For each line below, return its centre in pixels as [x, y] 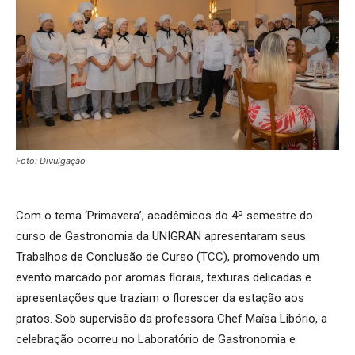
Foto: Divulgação [51, 161]
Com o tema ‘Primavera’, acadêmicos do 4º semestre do [164, 216]
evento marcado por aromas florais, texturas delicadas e [164, 277]
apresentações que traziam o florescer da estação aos [160, 298]
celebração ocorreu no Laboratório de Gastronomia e [156, 339]
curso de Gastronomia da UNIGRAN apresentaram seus [161, 236]
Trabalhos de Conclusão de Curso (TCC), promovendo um [168, 257]
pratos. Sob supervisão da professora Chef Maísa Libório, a [172, 319]
